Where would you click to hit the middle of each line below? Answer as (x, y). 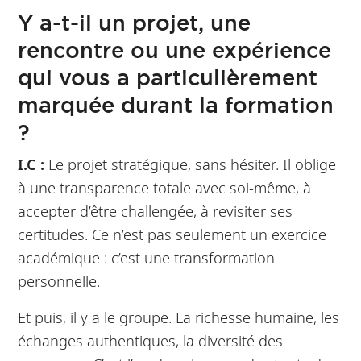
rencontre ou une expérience (175, 50)
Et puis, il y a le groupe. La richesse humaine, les (179, 317)
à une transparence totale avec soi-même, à (165, 188)
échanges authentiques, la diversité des (151, 341)
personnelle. (59, 281)
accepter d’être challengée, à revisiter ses (156, 211)
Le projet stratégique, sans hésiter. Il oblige (191, 164)
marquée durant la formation (176, 105)
